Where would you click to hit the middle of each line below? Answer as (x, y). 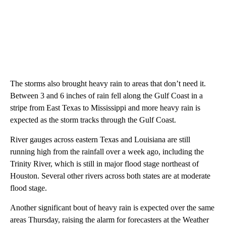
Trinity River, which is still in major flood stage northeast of (104, 163)
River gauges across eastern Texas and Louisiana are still (100, 139)
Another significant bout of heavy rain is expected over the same (112, 207)
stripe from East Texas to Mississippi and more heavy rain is (105, 107)
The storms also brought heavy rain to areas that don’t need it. (108, 83)
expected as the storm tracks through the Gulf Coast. (93, 120)
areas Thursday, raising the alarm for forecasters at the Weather (109, 219)
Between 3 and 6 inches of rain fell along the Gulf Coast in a (106, 95)
